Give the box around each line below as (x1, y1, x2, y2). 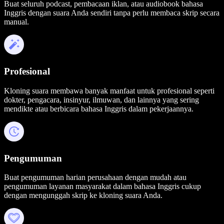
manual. (4, 17, 29, 26)
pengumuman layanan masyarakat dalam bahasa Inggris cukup (4, 182, 201, 191)
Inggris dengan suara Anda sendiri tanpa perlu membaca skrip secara (4, 8, 219, 17)
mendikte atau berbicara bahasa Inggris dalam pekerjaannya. (4, 104, 193, 113)
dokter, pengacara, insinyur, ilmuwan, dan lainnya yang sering (4, 95, 199, 104)
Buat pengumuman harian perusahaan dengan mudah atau (4, 173, 186, 182)
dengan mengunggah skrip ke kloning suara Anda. (4, 191, 162, 200)
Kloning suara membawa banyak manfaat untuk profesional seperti (4, 86, 214, 95)
